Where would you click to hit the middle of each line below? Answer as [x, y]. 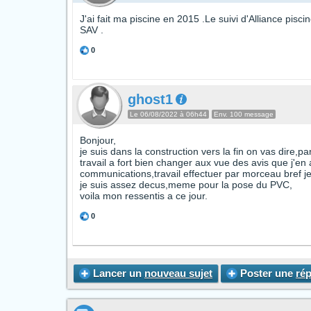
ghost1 [150, 99]
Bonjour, [98, 140]
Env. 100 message [244, 114]
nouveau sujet [178, 273]
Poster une [267, 273]
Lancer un [117, 273]
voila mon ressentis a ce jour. [144, 196]
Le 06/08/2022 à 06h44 [168, 114]
